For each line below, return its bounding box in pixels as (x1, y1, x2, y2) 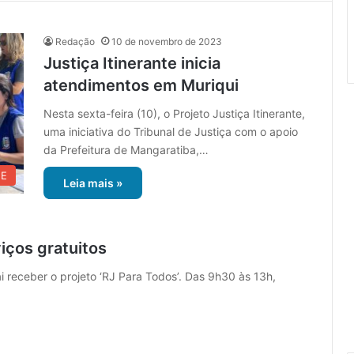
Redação (55, 36, 95, 48)
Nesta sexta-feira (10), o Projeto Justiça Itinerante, (43, 107, 305, 121)
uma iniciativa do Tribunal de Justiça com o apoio (43, 125, 298, 139)
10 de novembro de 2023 (111, 36, 222, 48)
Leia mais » (63, 176, 122, 190)
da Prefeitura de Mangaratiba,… (43, 143, 209, 157)
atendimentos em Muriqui (43, 76, 239, 96)
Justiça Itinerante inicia (43, 54, 220, 73)
